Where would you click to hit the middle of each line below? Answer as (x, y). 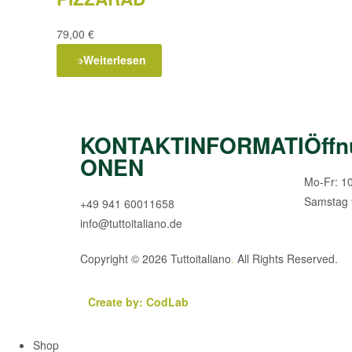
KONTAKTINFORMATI (192, 145)
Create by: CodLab (138, 301)
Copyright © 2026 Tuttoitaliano (156, 258)
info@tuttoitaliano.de (131, 224)
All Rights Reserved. (286, 258)
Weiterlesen (114, 60)
